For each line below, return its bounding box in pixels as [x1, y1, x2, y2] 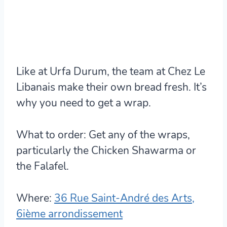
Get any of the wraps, [86, 127, 190, 142]
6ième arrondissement [16, 206, 123, 221]
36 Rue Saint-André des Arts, [54, 191, 195, 205]
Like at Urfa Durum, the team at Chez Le [16, 64, 205, 79]
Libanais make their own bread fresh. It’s [16, 80, 207, 94]
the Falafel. [16, 159, 69, 173]
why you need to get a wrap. [16, 95, 151, 110]
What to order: [16, 127, 86, 142]
